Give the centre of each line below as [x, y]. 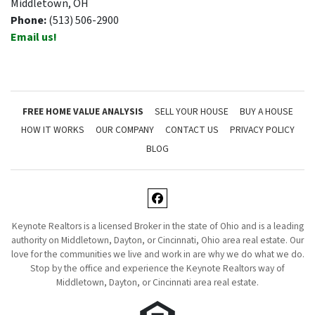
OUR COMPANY [124, 130]
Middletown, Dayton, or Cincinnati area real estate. [157, 282]
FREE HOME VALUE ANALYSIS [83, 112]
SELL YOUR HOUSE [191, 112]
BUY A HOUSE [266, 112]
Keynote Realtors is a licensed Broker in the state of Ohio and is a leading [157, 226]
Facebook [195, 212]
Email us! [34, 37]
